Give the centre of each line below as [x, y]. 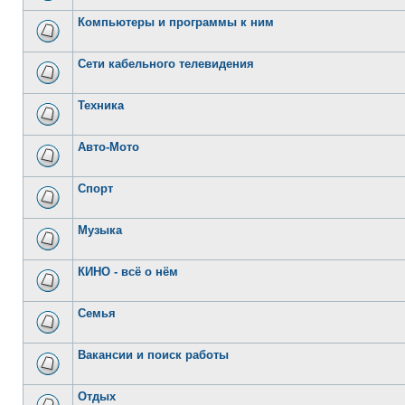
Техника [101, 105]
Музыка [100, 230]
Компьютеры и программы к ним [176, 22]
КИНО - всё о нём [128, 272]
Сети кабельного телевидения [166, 64]
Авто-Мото [108, 147]
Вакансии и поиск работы [153, 355]
